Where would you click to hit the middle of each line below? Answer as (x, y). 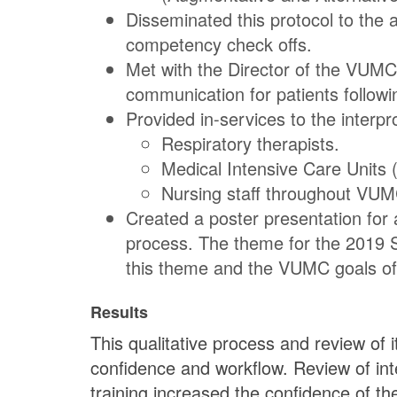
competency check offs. (219, 44)
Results (119, 312)
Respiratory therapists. (250, 144)
